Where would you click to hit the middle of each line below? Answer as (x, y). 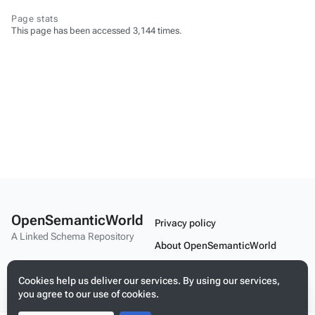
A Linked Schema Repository (72, 236)
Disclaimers (181, 268)
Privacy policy (185, 223)
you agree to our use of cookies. (89, 294)
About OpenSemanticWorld (216, 245)
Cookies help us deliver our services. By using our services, (149, 281)
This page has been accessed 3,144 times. (97, 31)
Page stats (35, 19)
